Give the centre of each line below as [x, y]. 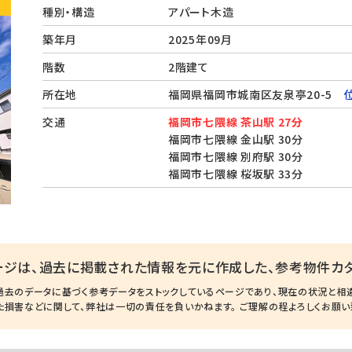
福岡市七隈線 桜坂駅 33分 [236, 174]
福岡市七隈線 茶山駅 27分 [236, 122]
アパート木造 [201, 12]
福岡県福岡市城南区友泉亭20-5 [256, 94]
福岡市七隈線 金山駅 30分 [236, 139]
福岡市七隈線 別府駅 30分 [236, 156]
